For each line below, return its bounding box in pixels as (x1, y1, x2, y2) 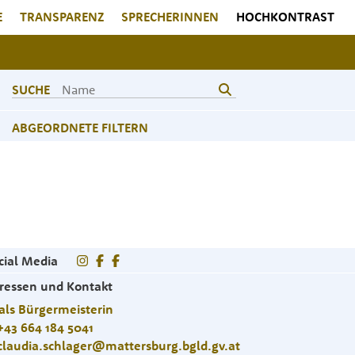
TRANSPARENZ (20, 9, 104, 25)
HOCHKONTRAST (236, 9, 334, 25)
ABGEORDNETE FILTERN (12, 120, 148, 136)
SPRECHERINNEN (121, 9, 219, 25)
